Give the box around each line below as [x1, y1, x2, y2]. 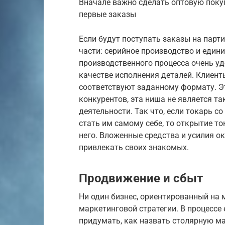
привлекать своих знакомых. [79, 143, 189, 153]
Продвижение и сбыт [79, 171, 203, 186]
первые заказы [79, 10, 136, 20]
